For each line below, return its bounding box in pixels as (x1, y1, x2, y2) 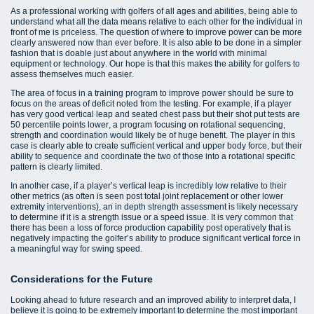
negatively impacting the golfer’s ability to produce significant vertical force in (11, 233, 301, 243)
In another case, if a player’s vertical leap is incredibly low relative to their (11, 180, 287, 191)
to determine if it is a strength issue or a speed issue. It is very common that (11, 212, 293, 222)
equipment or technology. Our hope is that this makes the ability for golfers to (11, 58, 300, 69)
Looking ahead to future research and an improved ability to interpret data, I (11, 294, 296, 305)
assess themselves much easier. (11, 69, 134, 79)
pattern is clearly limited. (11, 161, 102, 172)
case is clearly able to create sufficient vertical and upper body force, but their (11, 140, 302, 151)
